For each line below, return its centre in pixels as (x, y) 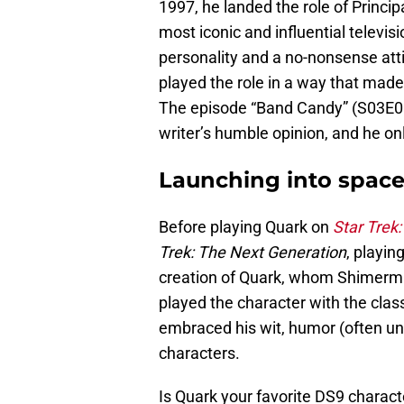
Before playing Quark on (246, 227)
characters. (201, 353)
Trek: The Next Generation (252, 252)
